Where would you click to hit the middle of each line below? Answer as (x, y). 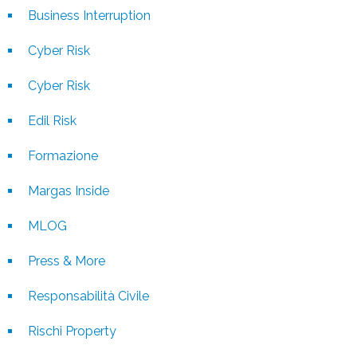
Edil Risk (52, 120)
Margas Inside (69, 190)
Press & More (67, 261)
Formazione (63, 155)
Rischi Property (72, 331)
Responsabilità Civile (88, 296)
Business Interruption (89, 15)
